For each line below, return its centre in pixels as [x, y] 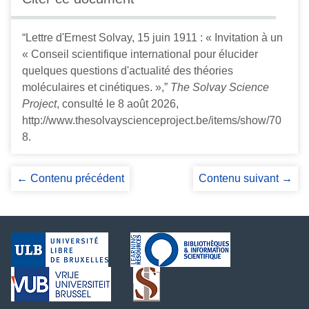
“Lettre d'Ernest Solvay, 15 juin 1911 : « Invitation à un [152, 38]
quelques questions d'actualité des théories [128, 71]
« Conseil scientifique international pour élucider [140, 54]
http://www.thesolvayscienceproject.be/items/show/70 [152, 121]
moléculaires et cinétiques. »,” [96, 88]
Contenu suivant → [246, 179]
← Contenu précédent [70, 179]
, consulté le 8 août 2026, [118, 104]
